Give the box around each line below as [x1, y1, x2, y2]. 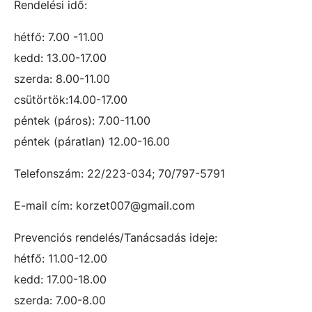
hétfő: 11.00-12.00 [14, 251, 107, 265]
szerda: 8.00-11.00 [14, 72, 110, 86]
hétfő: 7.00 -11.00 [14, 30, 104, 44]
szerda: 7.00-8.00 [14, 293, 106, 307]
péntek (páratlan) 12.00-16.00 [14, 134, 170, 148]
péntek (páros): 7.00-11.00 [14, 114, 150, 127]
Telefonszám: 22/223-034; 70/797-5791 [14, 166, 225, 180]
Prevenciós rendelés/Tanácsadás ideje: [14, 231, 217, 244]
